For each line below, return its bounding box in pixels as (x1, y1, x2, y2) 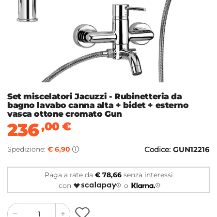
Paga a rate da (44, 170, 95, 179)
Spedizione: (7, 145, 47, 154)
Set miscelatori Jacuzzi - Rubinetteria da (7, 92, 182, 102)
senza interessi (121, 170, 173, 179)
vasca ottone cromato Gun (7, 109, 122, 119)
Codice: (144, 145, 170, 155)
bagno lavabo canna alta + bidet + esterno (7, 100, 189, 110)
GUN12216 (173, 145, 210, 155)
